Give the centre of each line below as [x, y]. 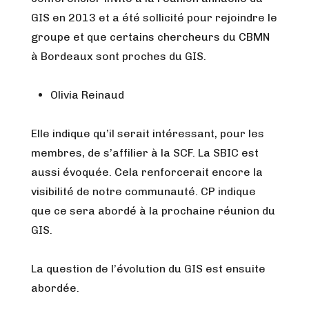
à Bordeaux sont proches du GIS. [119, 56]
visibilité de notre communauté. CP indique [143, 191]
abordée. [55, 288]
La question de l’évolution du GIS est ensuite [148, 269]
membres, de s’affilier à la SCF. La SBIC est [145, 153]
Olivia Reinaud [87, 95]
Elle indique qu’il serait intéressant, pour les [148, 133]
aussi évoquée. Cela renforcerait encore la [147, 172]
